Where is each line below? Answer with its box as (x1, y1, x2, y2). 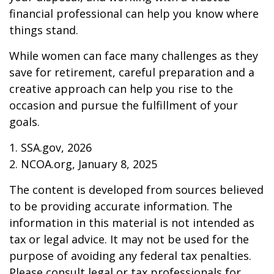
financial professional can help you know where (9, 6, 259, 21)
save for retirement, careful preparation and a (9, 65, 254, 80)
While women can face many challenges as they (9, 48, 258, 63)
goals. (9, 114, 40, 129)
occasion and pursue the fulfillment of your (9, 98, 238, 113)
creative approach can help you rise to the (9, 81, 233, 96)
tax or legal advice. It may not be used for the (9, 232, 249, 246)
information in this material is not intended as (9, 215, 254, 230)
